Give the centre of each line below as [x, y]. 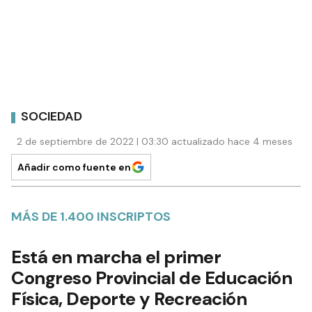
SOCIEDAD [52, 117]
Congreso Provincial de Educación [151, 278]
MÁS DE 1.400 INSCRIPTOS [91, 216]
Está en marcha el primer [116, 257]
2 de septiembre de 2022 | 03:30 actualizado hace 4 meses [155, 141]
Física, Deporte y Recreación [129, 298]
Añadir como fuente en [74, 167]
